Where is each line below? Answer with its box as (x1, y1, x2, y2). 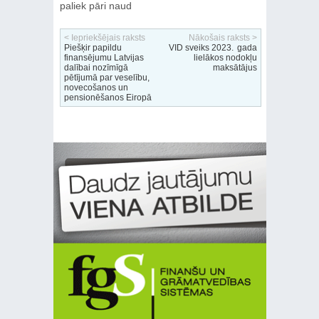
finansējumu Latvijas (63, 52, 144, 63)
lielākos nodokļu (193, 52, 257, 63)
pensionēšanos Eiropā (63, 92, 152, 103)
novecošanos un (63, 82, 128, 93)
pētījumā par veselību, (63, 72, 150, 83)
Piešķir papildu (63, 42, 122, 53)
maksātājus (212, 62, 257, 73)
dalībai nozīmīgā (63, 62, 128, 73)
